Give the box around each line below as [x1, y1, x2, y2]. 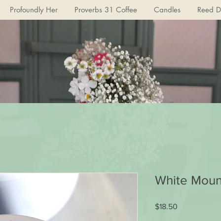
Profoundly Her [9, 5, 58, 14]
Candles [153, 5, 181, 14]
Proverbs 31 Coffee [74, 5, 137, 14]
